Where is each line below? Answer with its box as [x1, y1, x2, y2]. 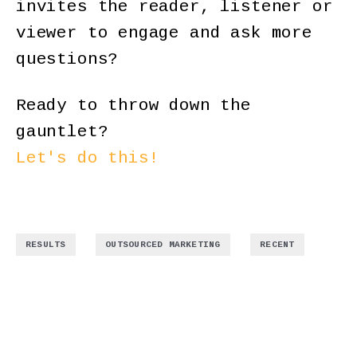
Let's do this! [16, 148, 159, 167]
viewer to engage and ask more [16, 23, 312, 42]
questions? [16, 49, 119, 69]
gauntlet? [16, 122, 108, 141]
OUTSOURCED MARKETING [105, 239, 221, 249]
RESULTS [25, 239, 66, 249]
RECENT [260, 239, 295, 249]
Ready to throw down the [16, 96, 251, 115]
